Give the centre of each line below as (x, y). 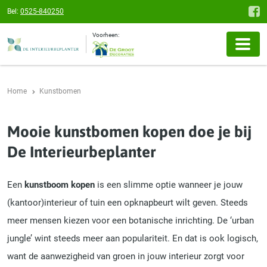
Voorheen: (106, 35)
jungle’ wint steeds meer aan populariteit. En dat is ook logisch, (133, 238)
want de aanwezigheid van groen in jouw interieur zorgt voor (126, 256)
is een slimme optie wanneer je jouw (169, 184)
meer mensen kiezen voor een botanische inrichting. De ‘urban (131, 220)
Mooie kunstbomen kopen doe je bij (129, 132)
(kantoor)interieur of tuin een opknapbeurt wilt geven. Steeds (128, 202)
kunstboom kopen (60, 184)
